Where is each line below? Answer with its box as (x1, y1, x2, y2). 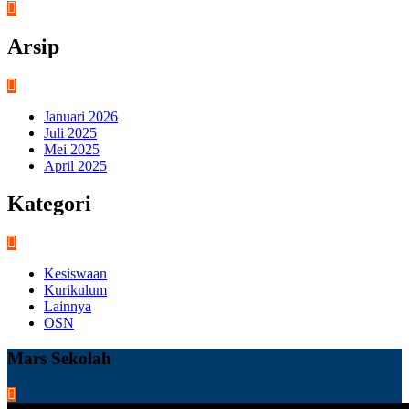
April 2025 (44, 157, 107, 173)
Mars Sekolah (7, 349, 111, 369)
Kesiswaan (44, 266, 107, 282)
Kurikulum (44, 282, 107, 299)
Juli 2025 (44, 124, 97, 141)
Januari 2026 (44, 108, 118, 124)
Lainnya (44, 299, 91, 315)
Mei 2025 (44, 141, 100, 157)
